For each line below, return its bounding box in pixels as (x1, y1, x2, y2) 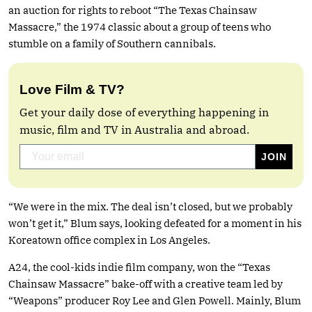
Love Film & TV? (19, 81, 125, 97)
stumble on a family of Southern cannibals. (8, 36, 216, 50)
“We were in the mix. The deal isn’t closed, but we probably (8, 199, 292, 213)
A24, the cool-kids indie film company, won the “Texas (8, 260, 270, 274)
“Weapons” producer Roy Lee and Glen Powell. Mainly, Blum (8, 293, 301, 307)
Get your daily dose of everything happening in (19, 104, 269, 119)
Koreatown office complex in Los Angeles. (8, 233, 210, 247)
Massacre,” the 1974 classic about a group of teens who (8, 19, 271, 33)
